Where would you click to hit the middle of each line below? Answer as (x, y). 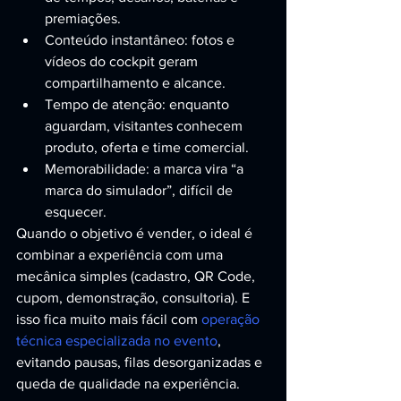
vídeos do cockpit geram (123, 61)
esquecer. (76, 212)
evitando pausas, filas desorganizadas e (141, 362)
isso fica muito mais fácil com (109, 319)
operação (232, 319)
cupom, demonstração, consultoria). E (135, 298)
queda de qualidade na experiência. (128, 384)
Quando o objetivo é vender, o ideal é (136, 233)
